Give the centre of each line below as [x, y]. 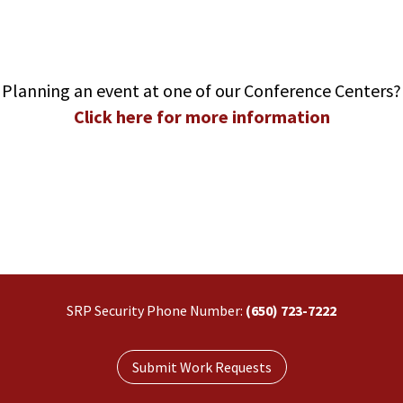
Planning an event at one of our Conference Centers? [201, 91]
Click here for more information [201, 117]
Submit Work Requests [201, 367]
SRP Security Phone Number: [156, 311]
